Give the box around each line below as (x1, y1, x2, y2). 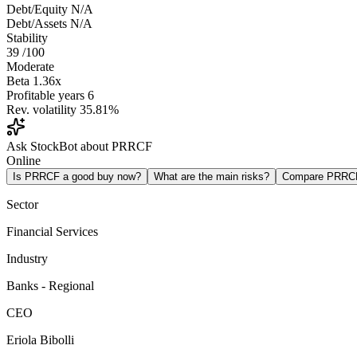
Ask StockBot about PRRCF (6, 139, 152, 154)
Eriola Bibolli (6, 333, 74, 347)
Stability (6, 31, 48, 45)
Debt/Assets (6, 17, 67, 31)
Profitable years (6, 88, 84, 103)
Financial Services (6, 225, 98, 239)
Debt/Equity (6, 2, 68, 17)
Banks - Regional (6, 279, 94, 293)
